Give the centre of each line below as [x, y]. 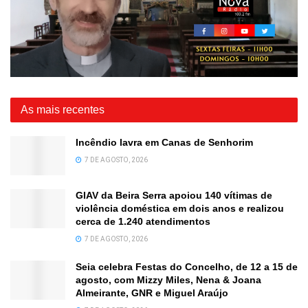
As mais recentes [63, 109]
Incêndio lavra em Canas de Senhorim [164, 142]
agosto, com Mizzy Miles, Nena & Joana [168, 279]
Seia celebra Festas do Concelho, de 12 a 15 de [187, 266]
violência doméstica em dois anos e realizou [180, 208]
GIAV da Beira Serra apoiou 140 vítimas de [174, 195]
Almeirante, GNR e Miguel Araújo [152, 293]
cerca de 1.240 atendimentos [143, 221]
